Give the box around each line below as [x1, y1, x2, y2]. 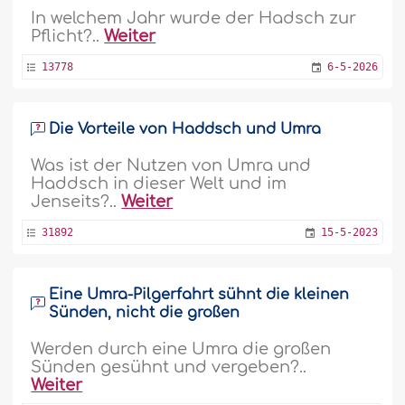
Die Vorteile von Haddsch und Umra [49, 121, 322, 137]
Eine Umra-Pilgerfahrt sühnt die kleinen [49, 287, 350, 303]
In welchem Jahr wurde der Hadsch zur [31, 9, 357, 27]
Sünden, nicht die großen [49, 305, 240, 321]
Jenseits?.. [31, 193, 122, 211]
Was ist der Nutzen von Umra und [31, 156, 312, 174]
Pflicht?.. [31, 27, 105, 45]
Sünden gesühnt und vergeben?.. [31, 358, 307, 376]
